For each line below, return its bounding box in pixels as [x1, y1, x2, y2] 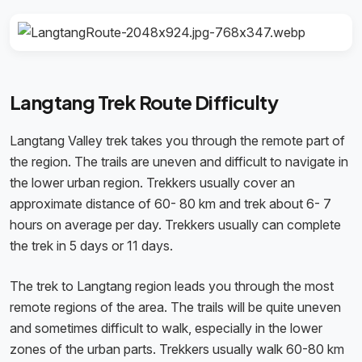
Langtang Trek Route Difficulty [10, 90, 278, 115]
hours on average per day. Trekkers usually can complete [10, 217, 341, 234]
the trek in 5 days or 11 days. [10, 238, 176, 255]
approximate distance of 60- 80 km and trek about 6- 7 [10, 196, 331, 213]
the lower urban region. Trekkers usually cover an [10, 175, 295, 192]
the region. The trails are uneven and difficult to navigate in [10, 154, 348, 170]
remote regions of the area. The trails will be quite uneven [10, 299, 341, 316]
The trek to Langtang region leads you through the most [10, 278, 334, 295]
